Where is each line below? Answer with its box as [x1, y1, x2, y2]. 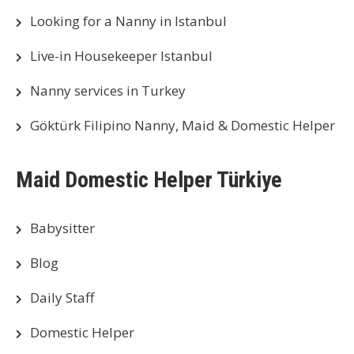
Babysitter [30, 219, 95, 238]
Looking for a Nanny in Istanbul [30, 12, 227, 31]
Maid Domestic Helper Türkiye [16, 167, 282, 194]
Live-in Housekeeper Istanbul [30, 47, 213, 66]
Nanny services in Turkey [30, 81, 186, 100]
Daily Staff [30, 288, 94, 307]
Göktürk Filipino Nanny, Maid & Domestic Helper [30, 116, 335, 135]
